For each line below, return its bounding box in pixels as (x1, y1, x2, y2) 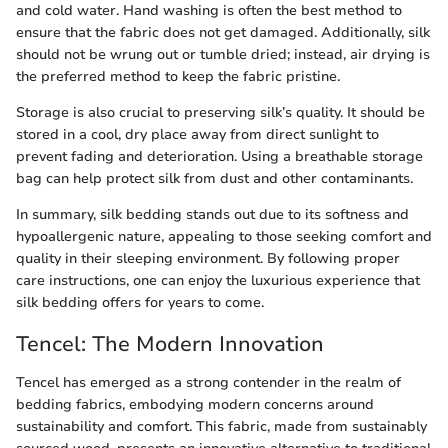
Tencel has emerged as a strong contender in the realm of (16, 372, 401, 392)
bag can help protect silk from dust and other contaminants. (16, 169, 413, 189)
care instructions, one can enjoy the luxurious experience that (16, 271, 420, 291)
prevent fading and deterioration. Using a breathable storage (16, 147, 423, 167)
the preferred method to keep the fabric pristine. (16, 67, 340, 87)
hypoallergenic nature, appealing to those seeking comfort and (16, 227, 432, 247)
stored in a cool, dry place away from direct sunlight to (16, 125, 379, 145)
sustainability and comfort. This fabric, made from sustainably (16, 416, 427, 436)
